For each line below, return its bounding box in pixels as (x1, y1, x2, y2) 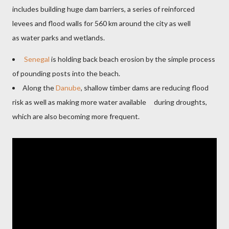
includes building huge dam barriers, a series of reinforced (12, 5, 195, 14)
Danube (56, 83, 81, 93)
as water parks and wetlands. (12, 33, 106, 42)
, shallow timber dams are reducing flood (81, 83, 209, 93)
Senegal (24, 55, 50, 64)
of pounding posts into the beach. (12, 69, 122, 78)
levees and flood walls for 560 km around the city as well (12, 19, 191, 28)
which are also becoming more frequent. (12, 112, 143, 121)
